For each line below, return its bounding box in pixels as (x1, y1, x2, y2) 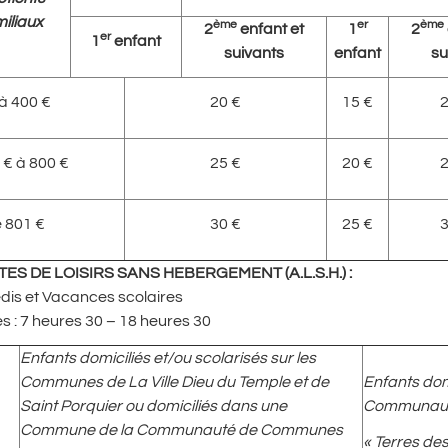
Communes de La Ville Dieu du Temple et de (20, 373, 329, 390)
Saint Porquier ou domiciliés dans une (20, 397, 287, 414)
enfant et (237, 20, 304, 37)
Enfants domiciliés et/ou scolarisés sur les (20, 349, 316, 366)
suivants (224, 44, 284, 61)
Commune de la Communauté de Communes (20, 421, 343, 438)
